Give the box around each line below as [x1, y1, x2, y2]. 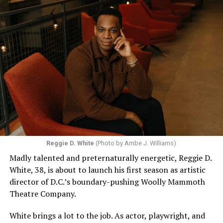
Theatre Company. [9, 188, 76, 200]
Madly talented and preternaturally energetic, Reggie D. [9, 152, 212, 164]
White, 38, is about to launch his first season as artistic [9, 164, 206, 176]
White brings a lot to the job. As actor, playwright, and [9, 210, 205, 222]
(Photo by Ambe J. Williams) [94, 139, 177, 147]
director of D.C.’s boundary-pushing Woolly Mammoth [9, 176, 205, 188]
